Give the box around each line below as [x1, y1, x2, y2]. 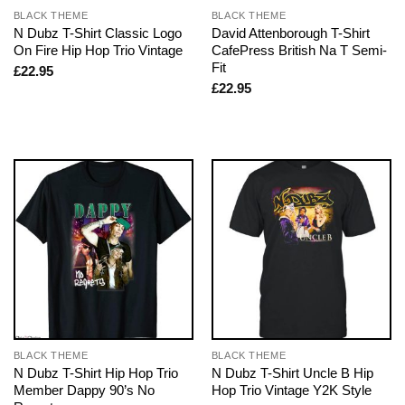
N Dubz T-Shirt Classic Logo [13, 24, 182, 41]
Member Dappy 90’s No [13, 382, 155, 399]
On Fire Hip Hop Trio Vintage [13, 42, 183, 58]
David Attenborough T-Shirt [211, 24, 370, 41]
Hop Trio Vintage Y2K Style [211, 382, 372, 399]
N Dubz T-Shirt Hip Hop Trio [13, 365, 178, 381]
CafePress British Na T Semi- [211, 42, 387, 58]
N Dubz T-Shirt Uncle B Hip [211, 365, 373, 381]
